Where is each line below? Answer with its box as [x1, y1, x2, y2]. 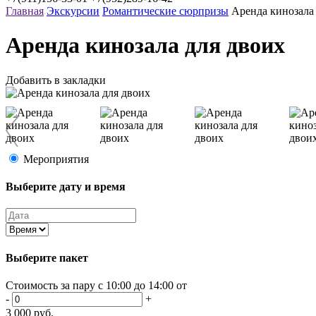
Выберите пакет [6, 251, 88, 264]
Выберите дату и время [6, 181, 126, 193]
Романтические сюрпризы [102, 5, 229, 17]
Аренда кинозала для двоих [6, 32, 285, 59]
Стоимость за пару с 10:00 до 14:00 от [6, 279, 187, 291]
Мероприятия [23, 152, 89, 165]
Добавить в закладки [6, 73, 106, 86]
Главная [6, 5, 44, 17]
